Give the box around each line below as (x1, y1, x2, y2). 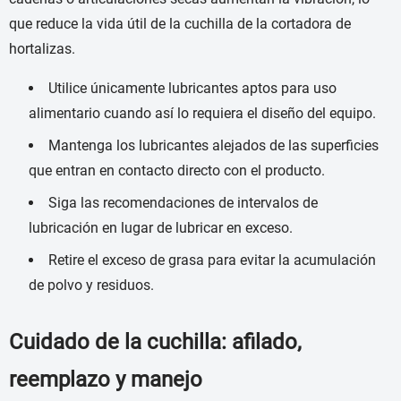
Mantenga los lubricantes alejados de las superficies (48, 137, 379, 155)
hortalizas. (9, 40, 75, 58)
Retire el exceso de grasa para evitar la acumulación (48, 252, 376, 269)
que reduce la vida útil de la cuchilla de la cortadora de (9, 15, 351, 33)
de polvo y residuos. (29, 277, 154, 294)
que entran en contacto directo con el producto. (29, 162, 325, 180)
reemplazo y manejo (9, 367, 202, 393)
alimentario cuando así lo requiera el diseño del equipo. (29, 105, 376, 123)
